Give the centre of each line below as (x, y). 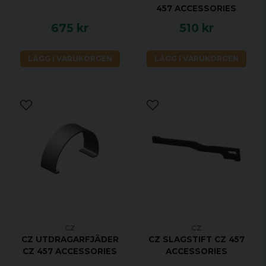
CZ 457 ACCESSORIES (70, 251)
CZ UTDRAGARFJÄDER (70, 240)
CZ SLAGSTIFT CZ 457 (196, 240)
